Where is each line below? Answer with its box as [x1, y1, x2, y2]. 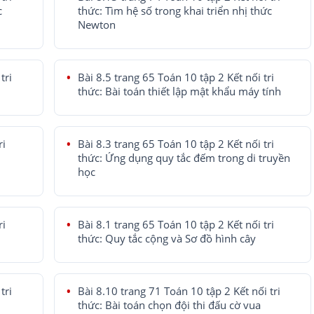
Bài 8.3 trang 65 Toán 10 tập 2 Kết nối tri [77, 137, 274, 151]
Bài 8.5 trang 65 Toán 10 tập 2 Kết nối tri [77, 70, 274, 84]
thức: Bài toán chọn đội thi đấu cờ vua [77, 298, 261, 312]
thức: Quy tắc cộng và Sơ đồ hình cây [77, 231, 256, 245]
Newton [77, 18, 116, 32]
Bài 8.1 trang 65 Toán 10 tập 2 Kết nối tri [77, 217, 274, 231]
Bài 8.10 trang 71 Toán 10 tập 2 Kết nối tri [77, 284, 280, 298]
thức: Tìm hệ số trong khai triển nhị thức [77, 4, 272, 18]
